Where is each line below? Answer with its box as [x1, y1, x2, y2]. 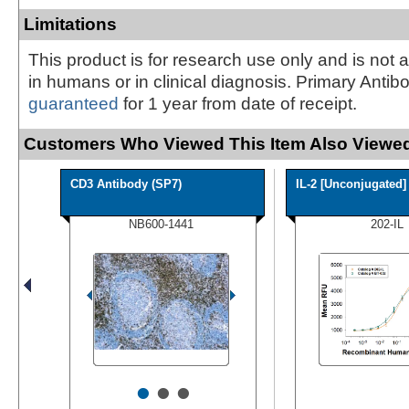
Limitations [24, 14, 117, 34]
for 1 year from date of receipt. [119, 93, 357, 113]
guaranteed [28, 93, 119, 113]
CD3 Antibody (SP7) [70, 176, 182, 191]
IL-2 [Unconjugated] [296, 176, 406, 191]
